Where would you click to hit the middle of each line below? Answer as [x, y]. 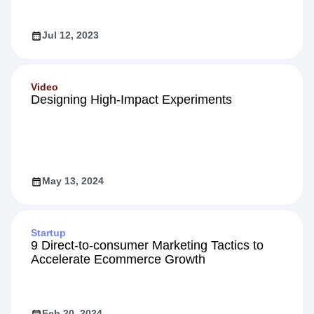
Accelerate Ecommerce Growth [118, 259]
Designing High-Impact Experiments [131, 100]
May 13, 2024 [73, 181]
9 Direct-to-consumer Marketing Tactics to [147, 245]
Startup [48, 233]
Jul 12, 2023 [70, 35]
